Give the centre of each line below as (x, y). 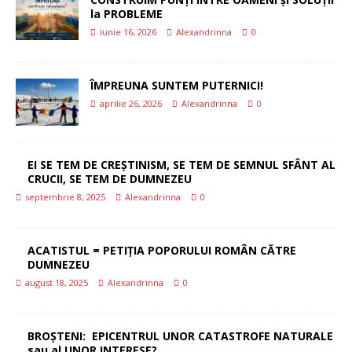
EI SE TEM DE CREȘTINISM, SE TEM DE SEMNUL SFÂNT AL (181, 165)
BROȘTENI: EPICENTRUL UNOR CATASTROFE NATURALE (180, 336)
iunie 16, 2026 (128, 32)
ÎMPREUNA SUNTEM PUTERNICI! (177, 85)
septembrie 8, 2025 (65, 197)
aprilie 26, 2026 (131, 103)
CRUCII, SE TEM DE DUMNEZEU (110, 179)
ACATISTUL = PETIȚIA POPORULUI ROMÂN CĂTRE (162, 251)
